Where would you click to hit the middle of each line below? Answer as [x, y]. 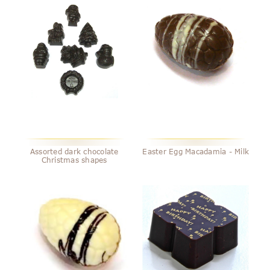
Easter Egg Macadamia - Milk [196, 151]
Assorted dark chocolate [74, 151]
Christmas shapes [74, 159]
